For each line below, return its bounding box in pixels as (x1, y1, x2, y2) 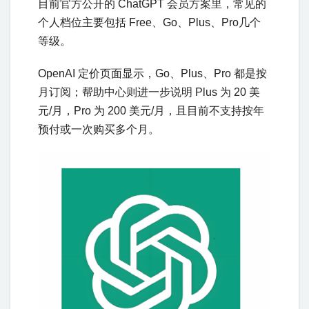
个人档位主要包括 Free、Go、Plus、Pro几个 (38, 16, 261, 28)
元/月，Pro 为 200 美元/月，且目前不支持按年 (38, 104, 264, 117)
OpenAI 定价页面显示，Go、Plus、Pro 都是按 (38, 67, 267, 79)
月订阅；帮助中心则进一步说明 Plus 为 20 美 (38, 86, 260, 98)
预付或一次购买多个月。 (38, 123, 159, 135)
